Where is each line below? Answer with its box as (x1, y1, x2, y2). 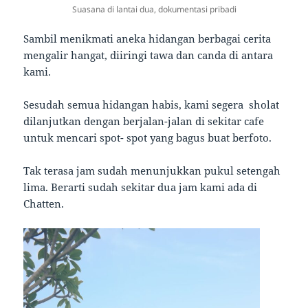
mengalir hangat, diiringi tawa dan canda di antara (23, 48, 274, 63)
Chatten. (23, 197, 65, 211)
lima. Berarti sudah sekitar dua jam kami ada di (23, 180, 258, 195)
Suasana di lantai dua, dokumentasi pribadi (71, 3, 236, 16)
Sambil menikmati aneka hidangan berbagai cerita (23, 32, 272, 46)
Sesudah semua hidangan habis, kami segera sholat (23, 98, 280, 112)
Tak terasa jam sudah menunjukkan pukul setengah (23, 164, 281, 178)
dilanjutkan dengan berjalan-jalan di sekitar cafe (23, 114, 265, 129)
